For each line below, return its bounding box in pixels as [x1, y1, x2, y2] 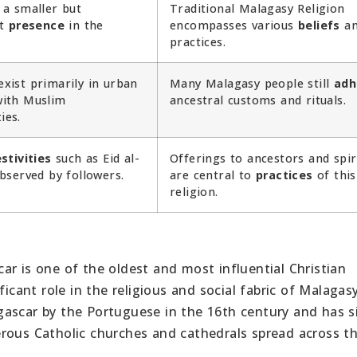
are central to [170, 167, 257, 182]
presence [8, 17, 65, 33]
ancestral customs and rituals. [170, 92, 346, 108]
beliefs [298, 17, 340, 33]
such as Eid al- [51, 150, 140, 166]
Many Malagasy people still [170, 75, 334, 91]
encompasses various [170, 17, 298, 33]
